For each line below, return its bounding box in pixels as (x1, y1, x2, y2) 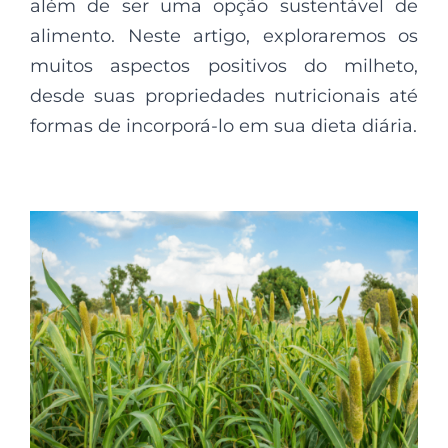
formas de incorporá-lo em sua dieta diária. (30, 114, 417, 137)
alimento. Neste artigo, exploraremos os (30, 24, 418, 47)
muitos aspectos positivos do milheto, (30, 54, 418, 77)
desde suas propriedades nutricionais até (30, 84, 418, 107)
